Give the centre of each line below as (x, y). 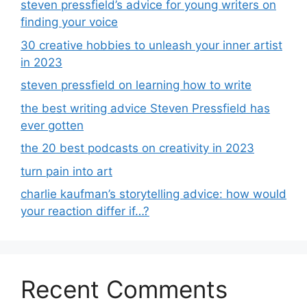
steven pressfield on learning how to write (136, 85)
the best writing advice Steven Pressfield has (145, 108)
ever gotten (52, 125)
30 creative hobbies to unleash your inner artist (151, 45)
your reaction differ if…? (85, 211)
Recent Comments (124, 290)
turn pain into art (66, 171)
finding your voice (69, 22)
